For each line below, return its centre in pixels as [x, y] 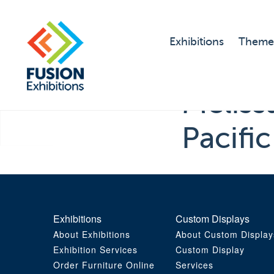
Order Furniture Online [104, 265]
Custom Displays [213, 219]
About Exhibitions [92, 235]
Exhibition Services [95, 250]
